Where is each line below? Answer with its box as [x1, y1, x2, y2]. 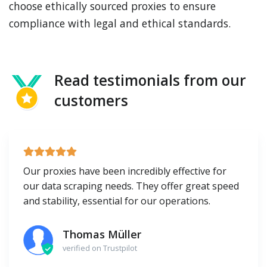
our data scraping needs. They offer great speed [23, 179, 239, 193]
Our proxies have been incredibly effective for [23, 164, 226, 178]
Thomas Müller [63, 226, 141, 241]
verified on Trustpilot [63, 242, 137, 253]
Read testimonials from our [54, 70, 246, 90]
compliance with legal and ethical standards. [9, 16, 231, 30]
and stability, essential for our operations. [23, 194, 210, 207]
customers [54, 91, 128, 110]
